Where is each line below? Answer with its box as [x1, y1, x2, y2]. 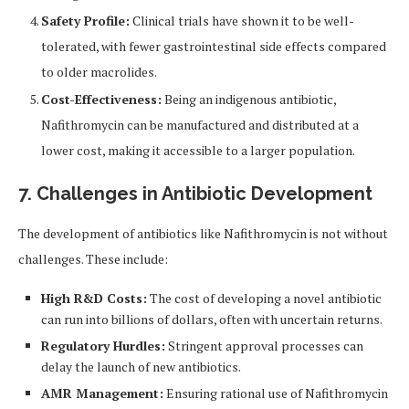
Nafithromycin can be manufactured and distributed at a [41, 116, 359, 134]
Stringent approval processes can [165, 337, 363, 355]
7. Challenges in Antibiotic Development [18, 183, 372, 205]
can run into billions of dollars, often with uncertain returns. [41, 310, 383, 329]
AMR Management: [41, 384, 163, 403]
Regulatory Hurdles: [41, 337, 165, 355]
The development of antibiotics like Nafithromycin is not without [18, 225, 388, 243]
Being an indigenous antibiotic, [162, 90, 336, 109]
